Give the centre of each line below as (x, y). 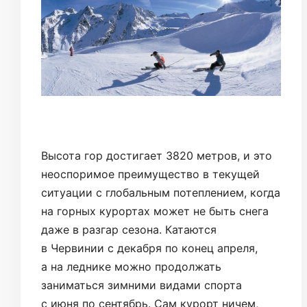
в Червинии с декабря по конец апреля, (149, 248)
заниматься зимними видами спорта (142, 285)
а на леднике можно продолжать (131, 267)
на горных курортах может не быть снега (155, 211)
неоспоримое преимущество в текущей (150, 174)
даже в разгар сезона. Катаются (129, 230)
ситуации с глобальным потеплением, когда (161, 193)
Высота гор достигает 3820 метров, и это (157, 156)
